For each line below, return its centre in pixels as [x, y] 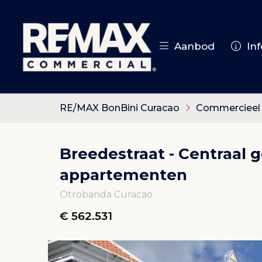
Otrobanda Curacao [106, 194]
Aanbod [192, 46]
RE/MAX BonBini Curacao [120, 108]
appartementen [123, 175]
